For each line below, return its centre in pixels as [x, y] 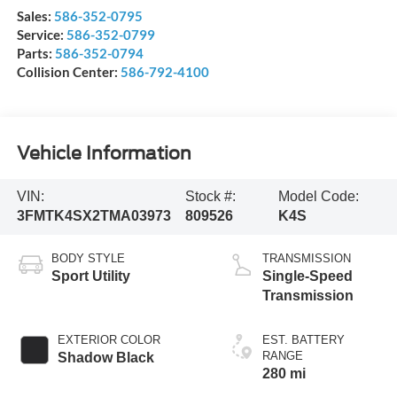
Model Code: [318, 197]
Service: [41, 35]
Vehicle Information [104, 153]
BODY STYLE [88, 259]
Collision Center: [68, 72]
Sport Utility [90, 276]
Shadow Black [105, 358]
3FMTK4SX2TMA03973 [93, 216]
